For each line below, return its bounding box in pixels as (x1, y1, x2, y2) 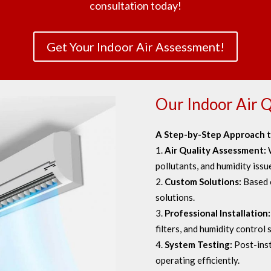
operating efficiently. (155, 254, 240, 266)
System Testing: (165, 238, 235, 250)
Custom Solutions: (165, 175, 244, 187)
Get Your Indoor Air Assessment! (47, 39, 224, 54)
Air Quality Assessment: (165, 144, 269, 155)
